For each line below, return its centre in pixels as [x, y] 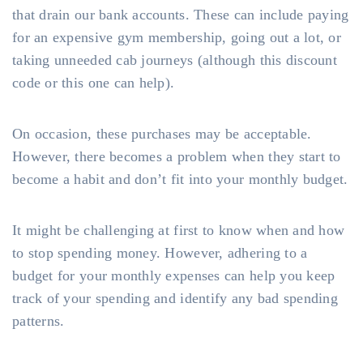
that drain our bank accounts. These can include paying [181, 15]
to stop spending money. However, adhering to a [160, 253]
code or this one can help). [94, 83]
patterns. [38, 321]
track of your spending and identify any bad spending [175, 298]
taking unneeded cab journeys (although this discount [175, 60]
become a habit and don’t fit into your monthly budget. [180, 179]
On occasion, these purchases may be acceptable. [162, 134]
